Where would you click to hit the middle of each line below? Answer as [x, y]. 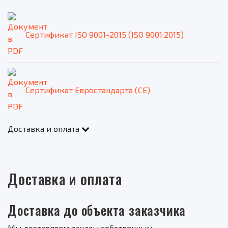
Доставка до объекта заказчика [97, 210]
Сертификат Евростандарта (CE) [88, 90]
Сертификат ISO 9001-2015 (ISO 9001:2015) [105, 35]
